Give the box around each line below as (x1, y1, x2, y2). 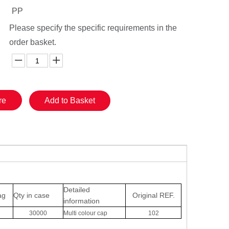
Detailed (63, 186, 92, 194)
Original (132, 191, 159, 199)
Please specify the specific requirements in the (9, 24, 177, 32)
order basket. (9, 38, 56, 47)
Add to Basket (44, 96, 95, 105)
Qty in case (13, 191, 50, 199)
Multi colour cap (63, 210, 107, 217)
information (63, 197, 100, 205)
